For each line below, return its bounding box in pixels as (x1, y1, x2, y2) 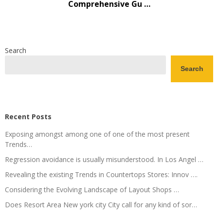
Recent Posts (5, 111, 52, 121)
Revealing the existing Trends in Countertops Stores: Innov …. (5, 169, 198, 179)
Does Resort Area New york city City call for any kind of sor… (5, 200, 197, 209)
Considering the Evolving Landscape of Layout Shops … (5, 184, 179, 194)
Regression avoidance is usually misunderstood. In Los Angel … (5, 154, 203, 164)
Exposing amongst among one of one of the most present (5, 129, 190, 139)
